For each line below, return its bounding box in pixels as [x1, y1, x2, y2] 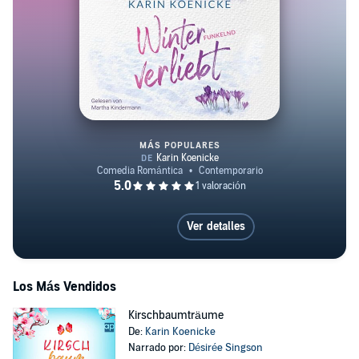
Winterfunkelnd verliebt [178, 184, 309, 200]
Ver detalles [186, 220, 245, 233]
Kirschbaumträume [127, 309, 224, 322]
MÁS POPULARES [139, 140, 220, 151]
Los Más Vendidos [13, 279, 116, 295]
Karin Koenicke [144, 325, 216, 338]
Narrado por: [127, 341, 188, 354]
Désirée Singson [188, 341, 263, 354]
